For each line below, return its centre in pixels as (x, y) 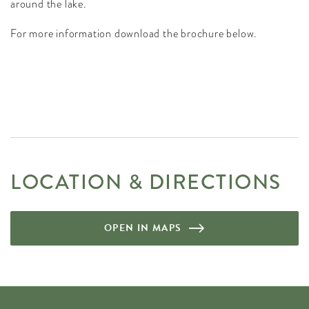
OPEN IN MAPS (143, 228)
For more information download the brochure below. (134, 33)
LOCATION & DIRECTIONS (146, 182)
